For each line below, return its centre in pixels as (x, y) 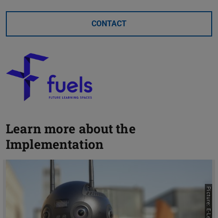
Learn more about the (71, 128)
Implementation (55, 144)
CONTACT (109, 24)
